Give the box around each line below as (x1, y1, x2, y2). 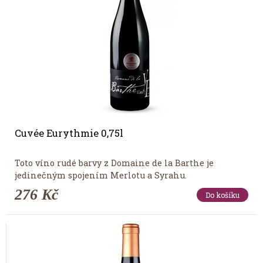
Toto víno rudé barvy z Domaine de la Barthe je (15, 157, 214, 168)
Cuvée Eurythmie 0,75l (15, 126, 123, 139)
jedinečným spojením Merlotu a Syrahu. (15, 169, 187, 181)
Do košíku (205, 190, 240, 200)
